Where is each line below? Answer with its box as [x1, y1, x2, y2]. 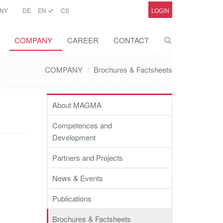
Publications [52, 193, 92, 204]
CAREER [67, 35, 99, 45]
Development [52, 132, 96, 142]
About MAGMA [52, 100, 102, 110]
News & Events [52, 173, 103, 183]
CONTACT [113, 35, 149, 45]
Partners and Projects [52, 152, 123, 163]
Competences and [52, 120, 112, 130]
